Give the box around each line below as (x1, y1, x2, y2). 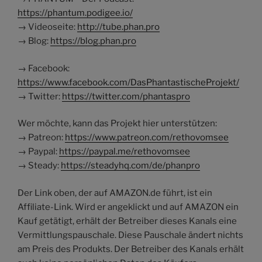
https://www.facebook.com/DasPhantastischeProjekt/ (18, 77, 239, 88)
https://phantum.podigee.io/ (18, 8, 133, 18)
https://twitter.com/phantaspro (62, 91, 190, 102)
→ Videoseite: (18, 22, 77, 32)
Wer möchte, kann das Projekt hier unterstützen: (18, 118, 217, 129)
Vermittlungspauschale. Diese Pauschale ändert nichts (18, 229, 243, 240)
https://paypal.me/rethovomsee (59, 146, 190, 157)
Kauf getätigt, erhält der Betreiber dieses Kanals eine (18, 215, 237, 226)
